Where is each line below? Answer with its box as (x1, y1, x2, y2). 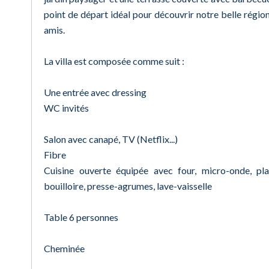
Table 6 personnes (44, 211, 118, 223)
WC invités (44, 102, 89, 113)
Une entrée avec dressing (44, 86, 147, 98)
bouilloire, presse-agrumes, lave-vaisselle (44, 180, 212, 192)
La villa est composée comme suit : (44, 55, 184, 67)
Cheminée (44, 243, 85, 254)
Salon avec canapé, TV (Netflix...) (44, 133, 178, 145)
